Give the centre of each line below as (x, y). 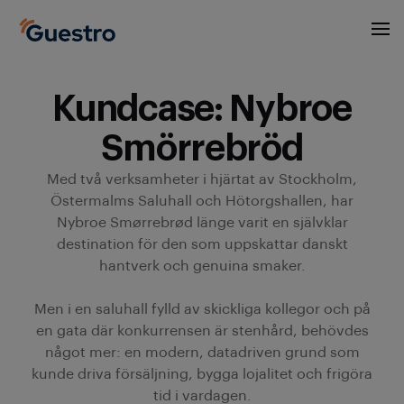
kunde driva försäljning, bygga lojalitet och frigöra (202, 374)
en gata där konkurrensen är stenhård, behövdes (202, 331)
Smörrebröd (202, 149)
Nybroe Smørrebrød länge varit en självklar (202, 223)
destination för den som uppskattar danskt (202, 244)
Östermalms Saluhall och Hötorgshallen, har (202, 201)
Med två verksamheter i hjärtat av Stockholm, (202, 179)
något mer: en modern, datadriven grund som (202, 353)
